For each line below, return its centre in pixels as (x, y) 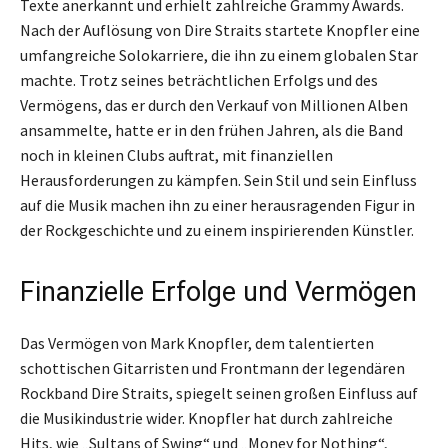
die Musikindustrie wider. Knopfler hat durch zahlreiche (206, 417)
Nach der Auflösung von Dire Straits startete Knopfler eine (220, 29)
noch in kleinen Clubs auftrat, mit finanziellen (176, 154)
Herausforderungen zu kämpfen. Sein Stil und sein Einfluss (218, 179)
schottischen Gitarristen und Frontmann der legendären (212, 367)
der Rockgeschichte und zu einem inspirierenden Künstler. (217, 229)
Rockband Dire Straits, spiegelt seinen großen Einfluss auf (219, 392)
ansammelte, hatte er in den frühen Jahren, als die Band (211, 129)
